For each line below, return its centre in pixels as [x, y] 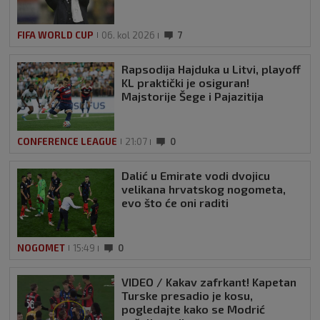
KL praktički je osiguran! [185, 82]
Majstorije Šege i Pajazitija [192, 96]
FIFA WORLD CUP [55, 35]
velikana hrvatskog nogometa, [204, 189]
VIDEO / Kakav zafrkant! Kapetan [209, 281]
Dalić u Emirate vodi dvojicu [196, 175]
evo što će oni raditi [175, 202]
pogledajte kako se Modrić [193, 309]
